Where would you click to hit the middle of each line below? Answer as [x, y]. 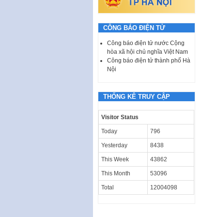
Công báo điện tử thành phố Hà [149, 60]
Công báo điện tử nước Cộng [146, 43]
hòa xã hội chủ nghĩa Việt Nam [147, 52]
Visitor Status [120, 117]
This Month [116, 173]
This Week [115, 159]
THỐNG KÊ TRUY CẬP [137, 96]
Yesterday [114, 145]
